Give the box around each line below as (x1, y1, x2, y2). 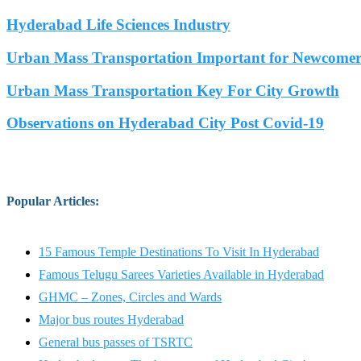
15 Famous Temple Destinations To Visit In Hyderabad (39, 244, 319, 259)
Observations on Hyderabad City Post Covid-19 (6, 114, 324, 132)
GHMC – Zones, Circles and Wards (39, 289, 222, 304)
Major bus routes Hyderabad (39, 312, 184, 326)
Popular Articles (6, 193, 95, 208)
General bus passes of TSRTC (39, 334, 193, 349)
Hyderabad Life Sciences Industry (6, 16, 230, 34)
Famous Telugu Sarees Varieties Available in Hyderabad (39, 267, 324, 281)
